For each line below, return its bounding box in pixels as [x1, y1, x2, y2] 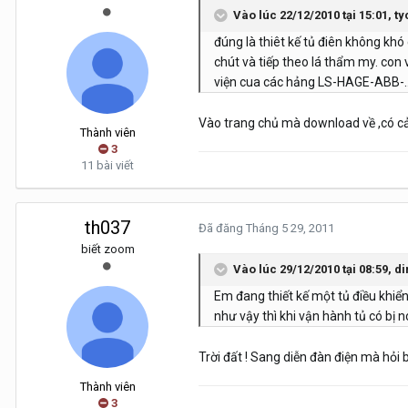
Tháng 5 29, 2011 [246, 221, 334, 236]
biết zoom [80, 242, 135, 257]
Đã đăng [199, 221, 246, 236]
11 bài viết [81, 158, 134, 173]
